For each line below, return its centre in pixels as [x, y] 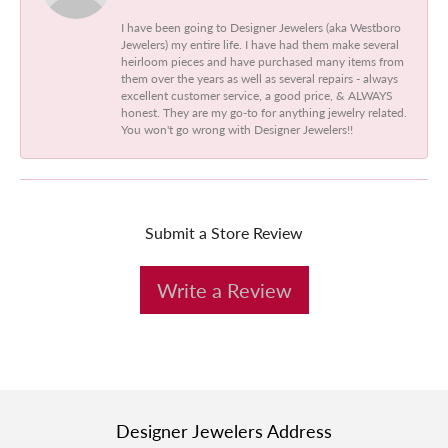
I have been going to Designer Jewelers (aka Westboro [261, 26]
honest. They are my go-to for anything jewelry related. [264, 111]
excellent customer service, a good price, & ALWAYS [257, 94]
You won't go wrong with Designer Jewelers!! [237, 128]
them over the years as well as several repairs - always [259, 77]
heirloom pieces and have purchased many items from [262, 60]
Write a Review [224, 289]
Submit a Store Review [224, 232]
